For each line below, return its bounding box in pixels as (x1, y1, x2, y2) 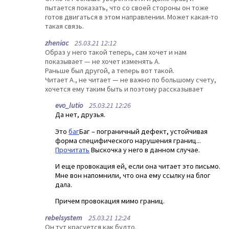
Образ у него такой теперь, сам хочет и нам (45, 47, 187, 57)
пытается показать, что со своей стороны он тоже (45, 3, 209, 13)
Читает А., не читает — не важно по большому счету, (45, 75, 216, 84)
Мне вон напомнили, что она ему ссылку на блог (55, 171, 211, 180)
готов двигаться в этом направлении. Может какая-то (45, 12, 218, 22)
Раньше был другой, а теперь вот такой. (45, 65, 174, 75)
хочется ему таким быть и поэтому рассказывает (45, 84, 203, 94)
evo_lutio (55, 101, 83, 110)
